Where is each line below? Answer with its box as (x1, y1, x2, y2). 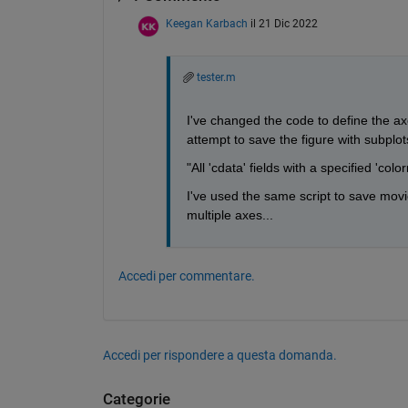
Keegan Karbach (165, 16, 248, 30)
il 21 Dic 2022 (250, 16, 318, 30)
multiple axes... (186, 207, 273, 222)
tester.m (196, 70, 236, 84)
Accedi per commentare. (117, 268, 255, 283)
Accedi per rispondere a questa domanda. (102, 347, 337, 362)
